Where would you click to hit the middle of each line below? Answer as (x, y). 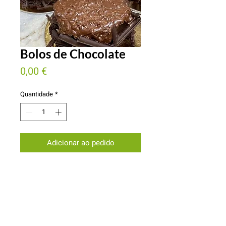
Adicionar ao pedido (81, 143)
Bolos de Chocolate (73, 54)
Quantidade (37, 94)
